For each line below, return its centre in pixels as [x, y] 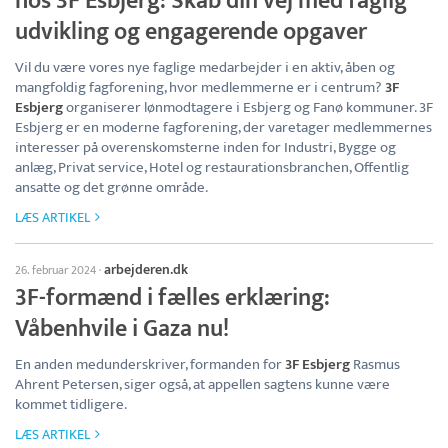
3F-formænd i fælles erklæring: [172, 297]
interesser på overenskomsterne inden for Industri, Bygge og [205, 147]
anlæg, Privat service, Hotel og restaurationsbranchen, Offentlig [212, 167]
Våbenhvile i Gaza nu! [122, 328]
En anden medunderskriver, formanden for [150, 364]
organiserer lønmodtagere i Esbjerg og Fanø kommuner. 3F [248, 107]
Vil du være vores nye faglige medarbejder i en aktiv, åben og [205, 67]
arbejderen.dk [146, 269]
